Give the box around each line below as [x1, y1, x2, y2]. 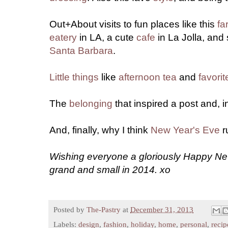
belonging [69, 98, 112, 109]
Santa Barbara [49, 45, 113, 56]
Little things [49, 72, 99, 83]
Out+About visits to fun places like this [49, 19, 217, 30]
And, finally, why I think [49, 125, 151, 136]
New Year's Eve [151, 125, 220, 136]
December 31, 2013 [130, 205, 193, 214]
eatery [49, 32, 77, 43]
